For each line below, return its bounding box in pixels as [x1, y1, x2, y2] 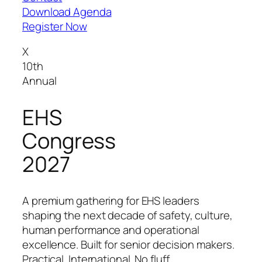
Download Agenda [22, 4, 112, 19]
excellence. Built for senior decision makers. [22, 237, 235, 252]
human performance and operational [22, 222, 199, 237]
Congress [22, 126, 116, 156]
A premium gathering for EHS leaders [22, 193, 199, 208]
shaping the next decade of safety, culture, [22, 208, 233, 223]
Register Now [22, 18, 87, 34]
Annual [22, 73, 57, 89]
